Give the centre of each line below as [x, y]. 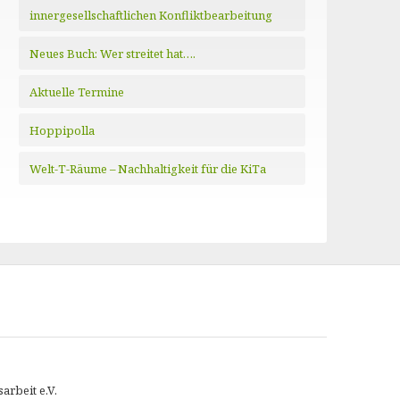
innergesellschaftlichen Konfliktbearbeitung [151, 15]
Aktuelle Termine [77, 92]
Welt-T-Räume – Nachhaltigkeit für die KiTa [148, 169]
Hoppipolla [62, 130]
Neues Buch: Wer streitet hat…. [113, 54]
